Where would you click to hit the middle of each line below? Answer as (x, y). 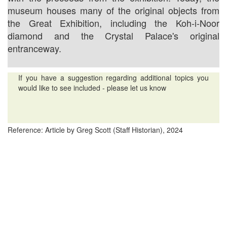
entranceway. (34, 48)
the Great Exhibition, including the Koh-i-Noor (113, 23)
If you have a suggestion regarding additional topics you (113, 77)
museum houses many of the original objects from (113, 10)
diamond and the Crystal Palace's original (113, 35)
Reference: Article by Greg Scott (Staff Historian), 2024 (95, 129)
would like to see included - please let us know (92, 87)
